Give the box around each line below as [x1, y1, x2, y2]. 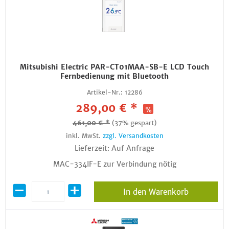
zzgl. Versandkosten [102, 132, 164, 140]
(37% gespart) [112, 119, 156, 127]
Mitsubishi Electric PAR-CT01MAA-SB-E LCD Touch [20, 62, 209, 72]
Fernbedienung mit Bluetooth [60, 72, 169, 81]
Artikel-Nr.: [86, 88, 123, 96]
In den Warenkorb [123, 187, 189, 197]
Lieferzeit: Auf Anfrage [75, 144, 154, 153]
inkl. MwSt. [65, 132, 103, 140]
